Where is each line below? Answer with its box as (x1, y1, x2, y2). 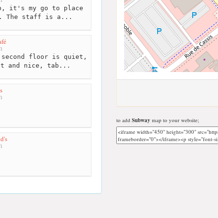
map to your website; (150, 116, 199, 124)
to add (116, 116, 132, 124)
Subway (132, 116, 150, 124)
